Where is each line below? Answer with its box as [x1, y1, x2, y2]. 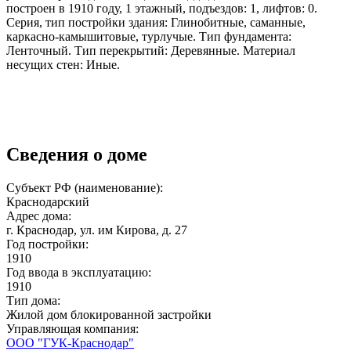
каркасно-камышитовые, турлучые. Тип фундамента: [6, 29, 291, 43]
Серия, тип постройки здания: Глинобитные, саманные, [6, 15, 306, 29]
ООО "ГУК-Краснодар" [6, 335, 134, 349]
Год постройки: [6, 237, 92, 251]
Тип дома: [6, 293, 63, 307]
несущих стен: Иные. [6, 57, 120, 71]
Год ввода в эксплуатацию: [6, 265, 154, 279]
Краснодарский [6, 194, 89, 208]
